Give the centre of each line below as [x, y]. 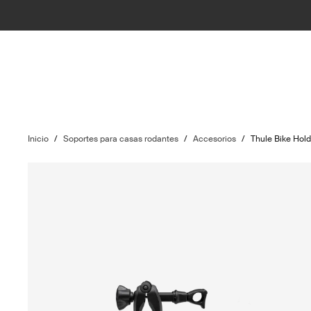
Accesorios [215, 139]
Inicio [39, 139]
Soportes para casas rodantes [121, 139]
